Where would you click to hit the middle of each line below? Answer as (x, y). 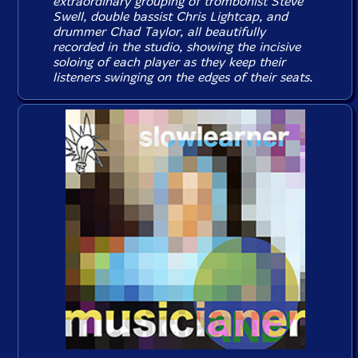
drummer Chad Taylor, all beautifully (159, 31)
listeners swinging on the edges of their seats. (183, 77)
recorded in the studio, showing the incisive (177, 46)
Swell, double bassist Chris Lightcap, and (171, 16)
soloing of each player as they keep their (169, 62)
